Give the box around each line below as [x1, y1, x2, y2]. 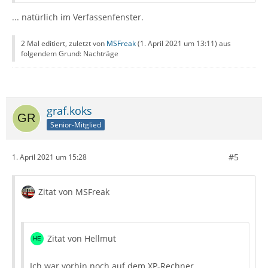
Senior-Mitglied [50, 119, 101, 130]
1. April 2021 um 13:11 [140, 38, 215, 48]
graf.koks [47, 103, 92, 118]
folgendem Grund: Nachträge [21, 48, 118, 59]
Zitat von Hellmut [47, 232, 116, 244]
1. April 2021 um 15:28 [12, 152, 87, 163]
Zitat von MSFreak [38, 185, 109, 197]
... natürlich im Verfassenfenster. [12, 11, 144, 23]
